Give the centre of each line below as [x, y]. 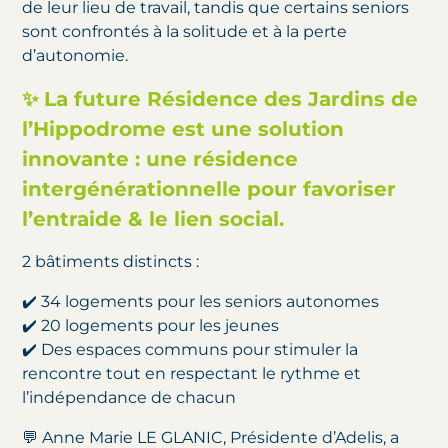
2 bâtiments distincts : [111, 262]
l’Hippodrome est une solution [183, 129]
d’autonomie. [75, 56]
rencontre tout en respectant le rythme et [192, 374]
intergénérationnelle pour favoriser [209, 189]
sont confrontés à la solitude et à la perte [185, 32]
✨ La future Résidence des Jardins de [220, 99]
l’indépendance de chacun [129, 398]
